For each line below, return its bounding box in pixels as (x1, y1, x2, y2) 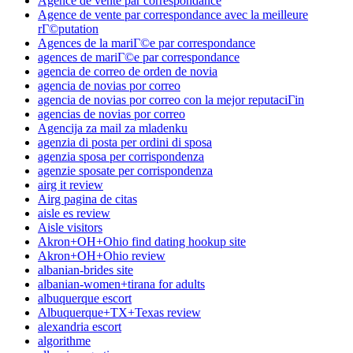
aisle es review (38, 206, 110, 221)
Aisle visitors (38, 221, 102, 235)
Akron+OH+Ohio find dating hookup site (38, 235, 246, 249)
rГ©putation (38, 22, 98, 36)
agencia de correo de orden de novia (38, 65, 217, 79)
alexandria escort (38, 320, 121, 334)
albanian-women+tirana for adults (38, 277, 205, 292)
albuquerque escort (38, 292, 132, 306)
